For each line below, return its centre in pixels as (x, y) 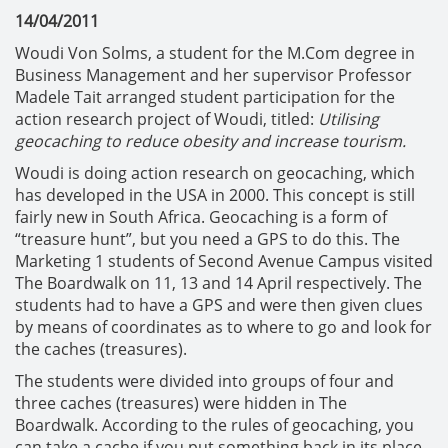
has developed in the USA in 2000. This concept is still (215, 194)
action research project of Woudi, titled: (166, 118)
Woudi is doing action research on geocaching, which (215, 172)
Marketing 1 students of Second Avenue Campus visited (224, 260)
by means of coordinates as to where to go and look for (223, 326)
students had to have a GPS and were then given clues (219, 304)
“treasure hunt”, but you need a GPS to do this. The (207, 238)
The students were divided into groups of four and (204, 380)
